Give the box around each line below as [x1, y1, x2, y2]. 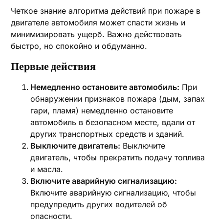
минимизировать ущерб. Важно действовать [11, 29, 182, 39]
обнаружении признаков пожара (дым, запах [30, 94, 205, 104]
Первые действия [11, 61, 96, 72]
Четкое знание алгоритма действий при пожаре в [11, 6, 201, 16]
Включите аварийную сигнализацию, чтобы [30, 188, 197, 197]
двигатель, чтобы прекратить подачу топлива [30, 153, 205, 162]
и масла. [30, 164, 64, 174]
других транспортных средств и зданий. [30, 129, 185, 139]
